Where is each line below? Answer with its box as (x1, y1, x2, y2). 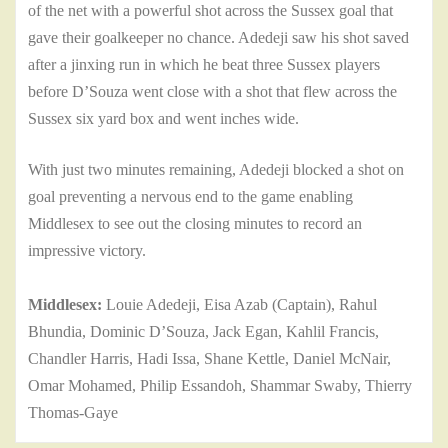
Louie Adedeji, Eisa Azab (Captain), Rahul (102, 296, 377, 314)
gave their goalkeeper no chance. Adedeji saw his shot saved (28, 29, 409, 47)
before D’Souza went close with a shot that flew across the (28, 83, 397, 101)
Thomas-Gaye (28, 404, 118, 422)
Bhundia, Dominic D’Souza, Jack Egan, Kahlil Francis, (28, 323, 379, 341)
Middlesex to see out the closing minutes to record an (28, 215, 362, 233)
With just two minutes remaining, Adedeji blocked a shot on (28, 161, 404, 179)
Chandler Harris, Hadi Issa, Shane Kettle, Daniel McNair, (28, 350, 391, 368)
